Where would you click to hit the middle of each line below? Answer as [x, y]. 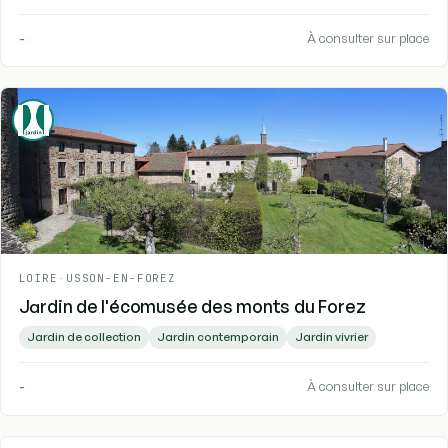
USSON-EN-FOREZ [121, 278]
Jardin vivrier [331, 337]
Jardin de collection [83, 337]
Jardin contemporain [217, 337]
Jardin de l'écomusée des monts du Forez [192, 306]
